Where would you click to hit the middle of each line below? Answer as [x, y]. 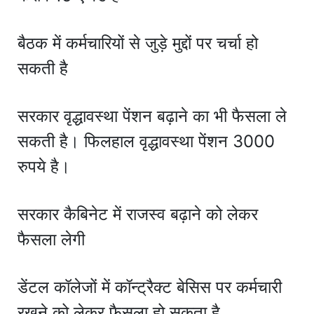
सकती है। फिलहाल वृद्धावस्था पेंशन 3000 [146, 141]
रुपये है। [44, 166]
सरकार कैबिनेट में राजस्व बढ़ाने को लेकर [138, 214]
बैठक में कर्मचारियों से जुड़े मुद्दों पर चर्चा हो [138, 43]
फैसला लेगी [51, 239]
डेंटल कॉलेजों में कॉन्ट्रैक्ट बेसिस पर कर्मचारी [150, 287]
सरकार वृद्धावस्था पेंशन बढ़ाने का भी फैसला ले [152, 116]
